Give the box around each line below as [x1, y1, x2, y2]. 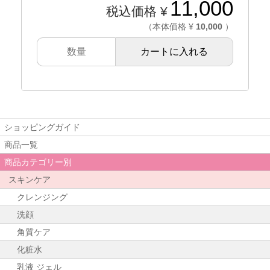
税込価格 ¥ [106, 4, 168, 19]
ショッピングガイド [4, 122, 80, 132]
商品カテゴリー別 [4, 157, 72, 167]
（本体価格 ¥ [144, 22, 193, 32]
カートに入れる [140, 46, 209, 57]
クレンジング [17, 192, 67, 202]
